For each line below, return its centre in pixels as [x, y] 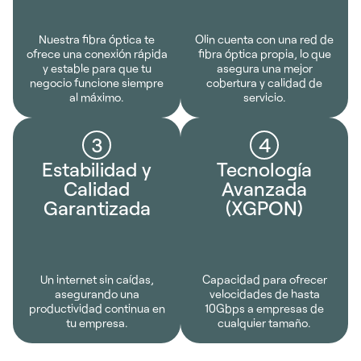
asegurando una [97, 294]
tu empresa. [97, 323]
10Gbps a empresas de [264, 309]
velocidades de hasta [264, 294]
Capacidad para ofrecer [264, 280]
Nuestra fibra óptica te [97, 39]
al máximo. [97, 98]
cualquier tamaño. [264, 323]
